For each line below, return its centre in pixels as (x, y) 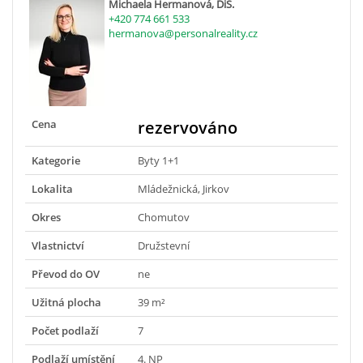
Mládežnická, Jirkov (184, 189)
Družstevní (164, 246)
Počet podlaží (65, 331)
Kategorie (56, 161)
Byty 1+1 (158, 161)
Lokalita (52, 189)
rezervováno (188, 128)
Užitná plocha (66, 303)
